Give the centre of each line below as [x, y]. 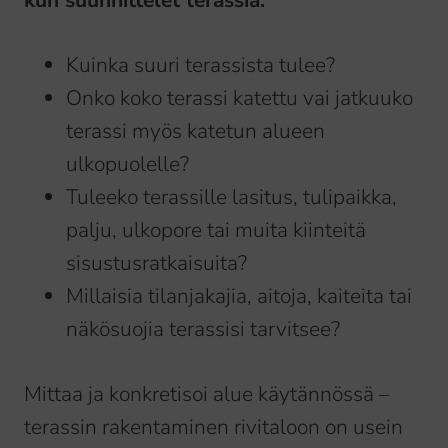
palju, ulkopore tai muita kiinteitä [216, 230]
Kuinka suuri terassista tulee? [200, 65]
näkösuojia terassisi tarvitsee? [203, 329]
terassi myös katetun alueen [195, 131]
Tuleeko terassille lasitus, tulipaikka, [231, 197]
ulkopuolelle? [127, 164]
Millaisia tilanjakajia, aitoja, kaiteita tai [239, 296]
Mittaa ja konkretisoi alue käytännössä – [207, 394]
